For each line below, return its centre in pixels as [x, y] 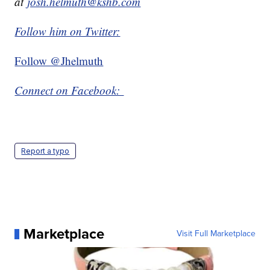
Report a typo [46, 151]
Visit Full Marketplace [216, 234]
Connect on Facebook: [69, 90]
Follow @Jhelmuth [59, 61]
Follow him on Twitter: [67, 31]
